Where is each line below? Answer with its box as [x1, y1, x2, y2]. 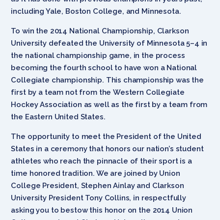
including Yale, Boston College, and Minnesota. [11, 6, 181, 16]
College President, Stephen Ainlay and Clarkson [11, 181, 184, 190]
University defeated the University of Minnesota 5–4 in [11, 38, 208, 48]
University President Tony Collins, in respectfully [11, 193, 186, 202]
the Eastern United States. [11, 112, 106, 121]
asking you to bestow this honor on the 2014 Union [11, 205, 193, 215]
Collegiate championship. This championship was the [11, 75, 204, 84]
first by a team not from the [11, 87, 111, 97]
